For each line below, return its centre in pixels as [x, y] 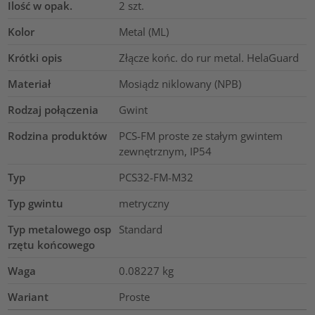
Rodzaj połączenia [53, 109]
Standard [140, 229]
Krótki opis [35, 57]
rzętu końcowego [52, 244]
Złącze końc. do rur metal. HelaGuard [208, 57]
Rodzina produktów [58, 135]
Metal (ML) [143, 31]
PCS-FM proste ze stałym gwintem [200, 135]
